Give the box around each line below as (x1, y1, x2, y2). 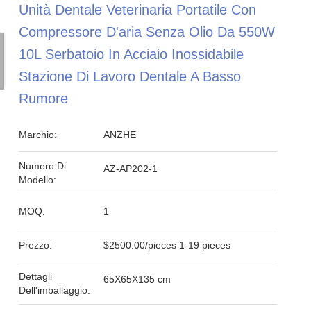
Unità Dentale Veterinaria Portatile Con (19, 2, 257, 17)
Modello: (19, 174, 57, 185)
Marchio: (19, 129, 58, 140)
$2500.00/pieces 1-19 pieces (103, 239, 231, 251)
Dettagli (19, 271, 53, 282)
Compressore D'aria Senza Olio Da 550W (19, 24, 276, 40)
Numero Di (19, 160, 67, 171)
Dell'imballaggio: (19, 285, 91, 296)
